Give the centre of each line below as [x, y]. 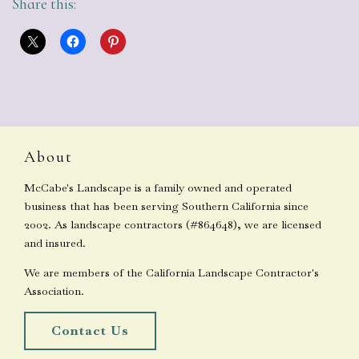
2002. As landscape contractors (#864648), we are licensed [173, 224]
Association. [54, 290]
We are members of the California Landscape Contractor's [171, 272]
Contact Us [90, 331]
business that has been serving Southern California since [166, 206]
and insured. [55, 242]
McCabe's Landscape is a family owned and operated [158, 187]
